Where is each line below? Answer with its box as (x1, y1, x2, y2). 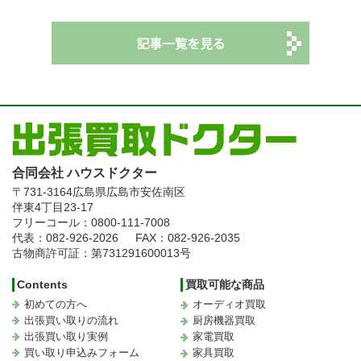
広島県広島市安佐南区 (73, 185, 185, 199)
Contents (17, 278, 68, 292)
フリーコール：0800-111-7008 (12, 216, 170, 230)
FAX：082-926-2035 (135, 231, 240, 245)
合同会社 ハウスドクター (12, 166, 157, 180)
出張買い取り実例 (24, 330, 108, 343)
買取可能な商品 (185, 278, 264, 292)
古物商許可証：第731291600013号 (12, 247, 191, 260)
